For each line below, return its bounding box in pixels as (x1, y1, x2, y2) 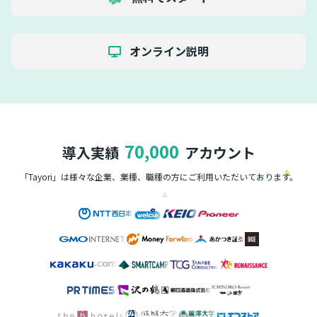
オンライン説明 (127, 42, 209, 59)
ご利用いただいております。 (188, 170, 298, 183)
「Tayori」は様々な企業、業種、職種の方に (19, 170, 188, 183)
